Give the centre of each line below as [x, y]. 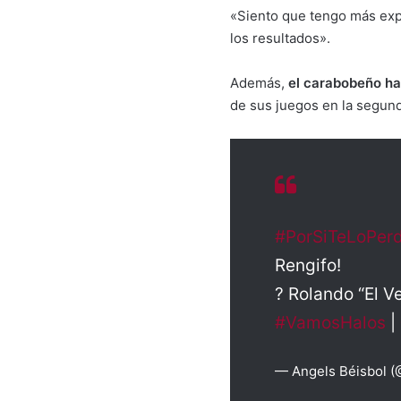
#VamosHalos [330, 322]
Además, [259, 82]
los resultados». [280, 38]
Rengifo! [308, 265]
